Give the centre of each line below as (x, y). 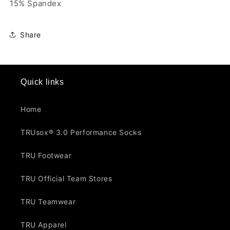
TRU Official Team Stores (66, 179)
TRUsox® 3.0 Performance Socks (81, 132)
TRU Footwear (46, 156)
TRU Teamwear (48, 202)
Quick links (42, 82)
